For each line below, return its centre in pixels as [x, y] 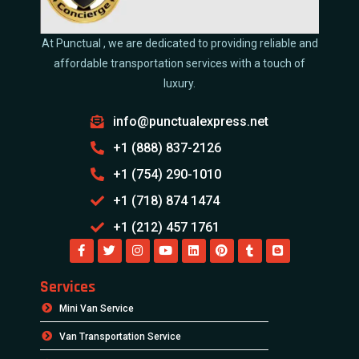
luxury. [179, 83]
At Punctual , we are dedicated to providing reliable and [179, 43]
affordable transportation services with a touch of [179, 63]
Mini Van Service [97, 308]
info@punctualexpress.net [190, 121]
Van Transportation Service [121, 336]
